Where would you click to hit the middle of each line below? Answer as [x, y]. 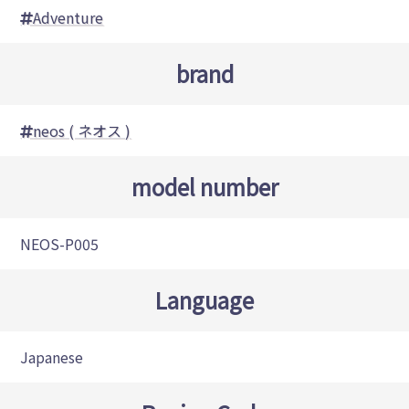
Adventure [68, 18]
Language [204, 300]
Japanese [52, 357]
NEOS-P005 [60, 244]
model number [204, 187]
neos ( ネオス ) [82, 131]
